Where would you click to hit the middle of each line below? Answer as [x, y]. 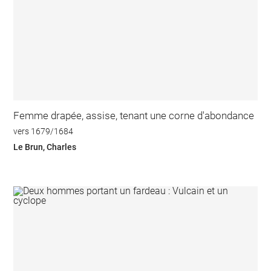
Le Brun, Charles [45, 147]
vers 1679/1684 [44, 131]
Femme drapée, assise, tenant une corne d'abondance [134, 116]
